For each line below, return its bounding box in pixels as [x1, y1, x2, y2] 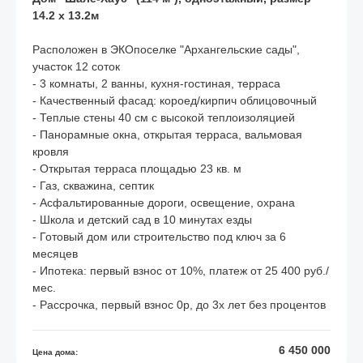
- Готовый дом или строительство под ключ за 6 [32, 230, 286, 243]
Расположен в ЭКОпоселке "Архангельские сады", [32, 43, 300, 56]
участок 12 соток [32, 60, 120, 73]
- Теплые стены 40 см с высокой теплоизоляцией [32, 111, 295, 124]
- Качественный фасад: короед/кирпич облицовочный [32, 94, 317, 107]
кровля [32, 145, 69, 158]
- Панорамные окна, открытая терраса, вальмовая [32, 128, 302, 141]
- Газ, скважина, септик [32, 179, 154, 192]
